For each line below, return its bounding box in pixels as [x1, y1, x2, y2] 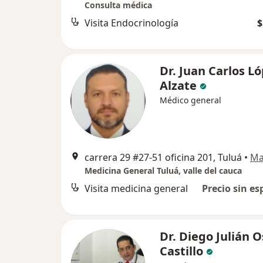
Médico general [160, 95, 221, 106]
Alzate [160, 77, 197, 93]
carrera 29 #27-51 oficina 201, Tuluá [85, 151, 242, 164]
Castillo [160, 243, 203, 259]
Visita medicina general [85, 182, 188, 195]
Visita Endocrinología [85, 16, 178, 29]
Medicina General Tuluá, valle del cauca [85, 165, 242, 176]
